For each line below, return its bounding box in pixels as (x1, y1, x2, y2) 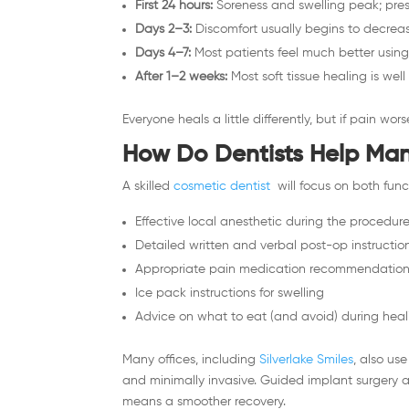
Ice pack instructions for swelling (135, 286, 325, 299)
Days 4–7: (135, 46, 192, 59)
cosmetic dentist (170, 179, 275, 193)
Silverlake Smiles (259, 352, 354, 366)
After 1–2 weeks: (135, 69, 228, 83)
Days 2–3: (135, 22, 193, 36)
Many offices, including (122, 352, 257, 366)
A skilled (122, 179, 171, 193)
